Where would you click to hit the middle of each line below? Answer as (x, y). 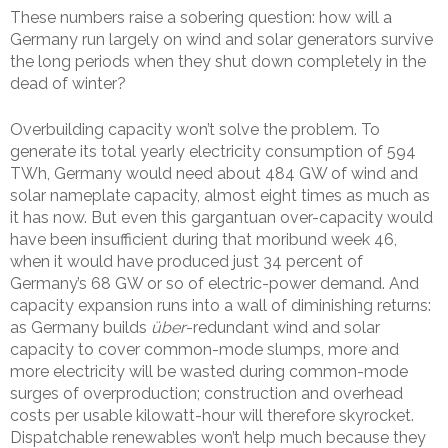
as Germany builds (80, 328)
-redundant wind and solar (283, 328)
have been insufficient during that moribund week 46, (203, 240)
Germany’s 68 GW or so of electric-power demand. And (214, 284)
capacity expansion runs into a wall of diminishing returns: (220, 306)
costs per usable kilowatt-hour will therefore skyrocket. (212, 416)
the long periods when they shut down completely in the (218, 62)
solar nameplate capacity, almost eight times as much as (220, 196)
